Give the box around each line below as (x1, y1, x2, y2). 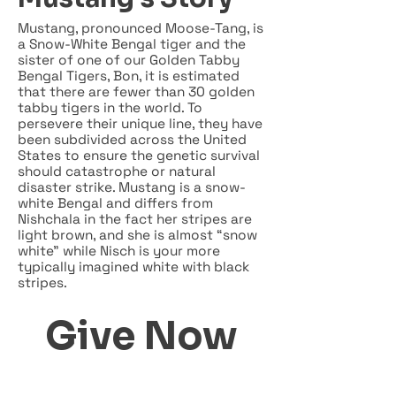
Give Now (45, 312, 238, 360)
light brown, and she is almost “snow (18, 226, 257, 243)
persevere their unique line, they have (18, 115, 263, 132)
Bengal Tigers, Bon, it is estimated (18, 67, 240, 84)
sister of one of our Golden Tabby (18, 51, 240, 68)
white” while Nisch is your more (18, 242, 220, 259)
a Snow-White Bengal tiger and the (18, 35, 246, 52)
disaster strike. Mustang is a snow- (18, 179, 246, 195)
